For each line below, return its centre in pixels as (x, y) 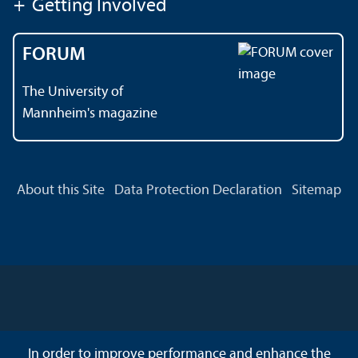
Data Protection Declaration (198, 191)
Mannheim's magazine (90, 114)
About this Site (61, 191)
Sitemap (316, 191)
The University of (73, 93)
